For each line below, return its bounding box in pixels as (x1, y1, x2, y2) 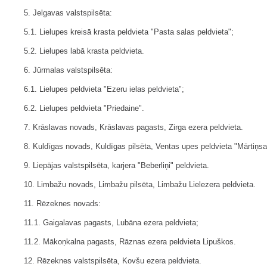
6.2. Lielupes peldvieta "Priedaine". (24, 104, 144, 113)
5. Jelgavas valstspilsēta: (24, 8, 112, 18)
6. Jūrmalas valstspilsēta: (24, 66, 113, 75)
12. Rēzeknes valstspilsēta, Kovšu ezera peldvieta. (24, 256, 201, 266)
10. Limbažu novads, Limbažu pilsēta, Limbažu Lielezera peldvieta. (24, 180, 256, 190)
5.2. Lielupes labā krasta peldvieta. (24, 46, 144, 56)
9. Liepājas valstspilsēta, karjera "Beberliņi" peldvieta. (24, 161, 209, 170)
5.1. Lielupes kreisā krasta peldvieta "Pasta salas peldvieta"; (24, 27, 234, 37)
